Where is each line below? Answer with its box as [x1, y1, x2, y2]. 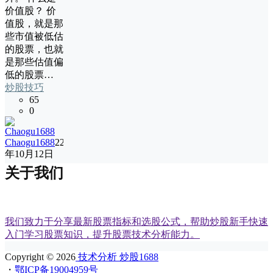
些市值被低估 [5, 31, 63, 41]
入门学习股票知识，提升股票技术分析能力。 [5, 229, 200, 239]
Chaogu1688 [5, 137, 55, 147]
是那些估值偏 [5, 57, 63, 67]
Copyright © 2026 [5, 251, 76, 262]
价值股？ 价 [5, 5, 56, 16]
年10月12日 [5, 149, 54, 159]
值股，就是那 [5, 18, 63, 29]
